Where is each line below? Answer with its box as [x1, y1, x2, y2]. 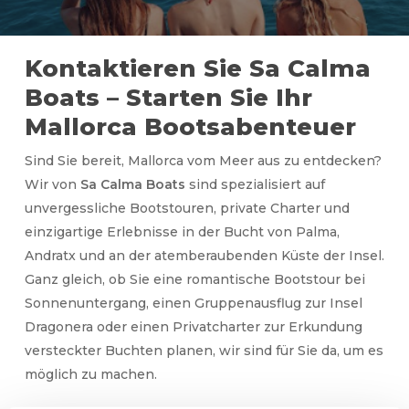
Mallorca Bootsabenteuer [24, 112, 356, 142]
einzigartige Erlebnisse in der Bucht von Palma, [24, 224, 340, 241]
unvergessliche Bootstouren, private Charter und [24, 200, 350, 217]
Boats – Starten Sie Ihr [24, 83, 312, 113]
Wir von [24, 176, 80, 194]
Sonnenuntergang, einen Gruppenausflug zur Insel [24, 295, 362, 312]
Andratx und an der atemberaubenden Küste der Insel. [24, 247, 384, 265]
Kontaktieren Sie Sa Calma [24, 54, 371, 84]
